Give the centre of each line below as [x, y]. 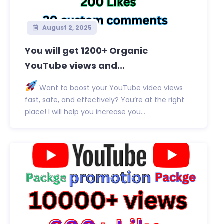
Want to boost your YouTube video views [110, 88]
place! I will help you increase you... [85, 112]
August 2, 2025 [66, 28]
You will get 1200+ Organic [86, 51]
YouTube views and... [75, 66]
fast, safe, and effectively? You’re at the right [105, 100]
